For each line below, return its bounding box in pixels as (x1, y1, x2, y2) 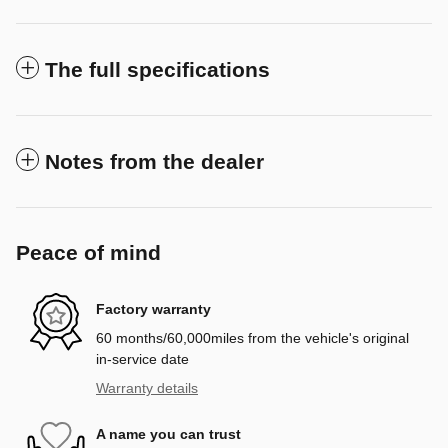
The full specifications (45, 58, 270, 82)
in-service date (96, 351, 189, 368)
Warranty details (96, 380, 198, 397)
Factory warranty (96, 300, 211, 317)
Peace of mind (16, 241, 161, 265)
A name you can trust (96, 425, 241, 442)
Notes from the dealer (45, 150, 264, 174)
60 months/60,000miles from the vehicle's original (96, 330, 409, 347)
